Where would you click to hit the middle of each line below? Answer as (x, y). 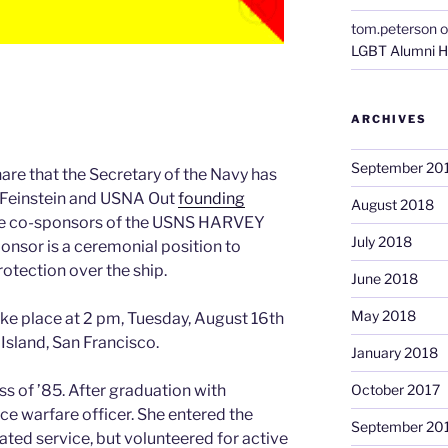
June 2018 (384, 278)
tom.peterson (393, 28)
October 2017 (395, 389)
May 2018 (383, 315)
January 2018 (394, 352)
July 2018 (381, 241)
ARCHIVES (388, 118)
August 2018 (392, 204)
